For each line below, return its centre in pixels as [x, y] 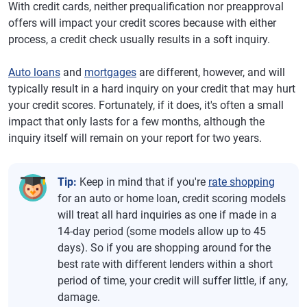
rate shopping [242, 182]
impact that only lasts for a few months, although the [136, 122]
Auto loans [34, 73]
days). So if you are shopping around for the [164, 248]
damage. [79, 297]
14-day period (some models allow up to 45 [162, 232]
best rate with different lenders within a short [165, 265]
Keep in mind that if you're [143, 182]
